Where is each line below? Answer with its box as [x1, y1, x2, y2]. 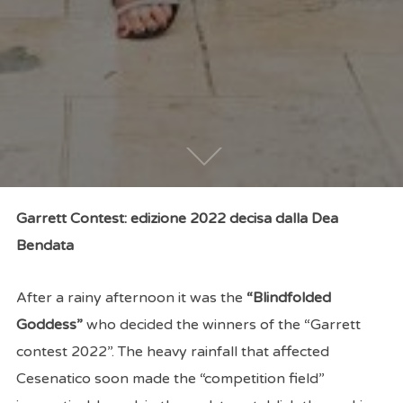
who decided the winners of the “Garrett [82, 316, 361, 334]
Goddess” [15, 316, 83, 334]
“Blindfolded [246, 289, 331, 307]
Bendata [15, 237, 74, 255]
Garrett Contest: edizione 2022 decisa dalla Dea [15, 210, 338, 228]
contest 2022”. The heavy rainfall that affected [15, 343, 329, 361]
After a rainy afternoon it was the [15, 289, 246, 307]
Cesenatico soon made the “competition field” [15, 370, 325, 388]
